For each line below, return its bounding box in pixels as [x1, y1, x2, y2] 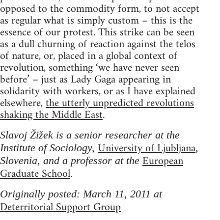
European [142, 151, 183, 171]
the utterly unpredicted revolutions [46, 93, 194, 113]
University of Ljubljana [98, 138, 195, 158]
